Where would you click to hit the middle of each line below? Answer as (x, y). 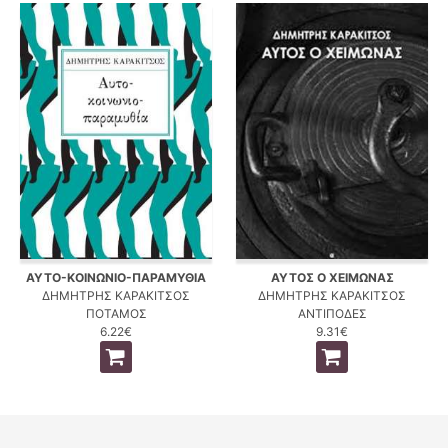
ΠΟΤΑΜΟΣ (116, 313)
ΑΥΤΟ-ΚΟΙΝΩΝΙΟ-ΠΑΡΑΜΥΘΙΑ (116, 277)
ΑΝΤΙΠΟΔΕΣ (332, 313)
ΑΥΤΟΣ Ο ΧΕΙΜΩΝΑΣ (332, 277)
